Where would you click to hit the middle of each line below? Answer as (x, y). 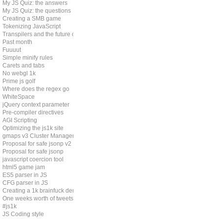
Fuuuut (12, 50)
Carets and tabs (23, 66)
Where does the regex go (36, 89)
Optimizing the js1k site (33, 128)
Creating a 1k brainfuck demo (42, 191)
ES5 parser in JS (25, 175)
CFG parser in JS (25, 183)
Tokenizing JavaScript (32, 26)
